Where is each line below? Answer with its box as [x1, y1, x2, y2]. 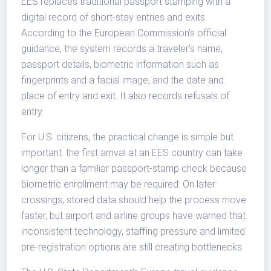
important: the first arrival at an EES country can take [21, 147, 243, 159]
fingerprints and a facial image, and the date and [21, 74, 224, 87]
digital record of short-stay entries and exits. [21, 11, 207, 24]
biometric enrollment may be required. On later [21, 178, 216, 191]
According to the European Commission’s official [21, 27, 227, 39]
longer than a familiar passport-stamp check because [21, 163, 247, 175]
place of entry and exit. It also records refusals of [21, 90, 230, 102]
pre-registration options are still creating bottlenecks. [21, 241, 244, 253]
